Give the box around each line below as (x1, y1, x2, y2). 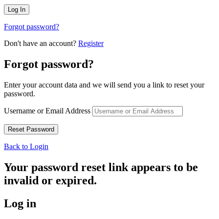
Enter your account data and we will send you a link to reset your (4, 80, 204, 89)
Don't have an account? (4, 39, 78, 48)
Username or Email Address (4, 106, 90, 115)
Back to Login (4, 142, 48, 151)
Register (78, 39, 104, 48)
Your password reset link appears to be (4, 160, 198, 174)
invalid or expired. (4, 174, 97, 187)
